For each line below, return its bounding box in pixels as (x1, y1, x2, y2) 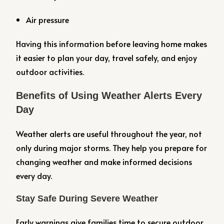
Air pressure (26, 14, 69, 25)
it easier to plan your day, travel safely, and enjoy (16, 52, 197, 63)
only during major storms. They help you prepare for (16, 142, 207, 153)
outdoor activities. (16, 66, 84, 77)
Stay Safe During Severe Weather (16, 193, 158, 203)
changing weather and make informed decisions (16, 156, 192, 167)
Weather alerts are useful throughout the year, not (16, 128, 202, 139)
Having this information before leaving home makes (16, 38, 207, 49)
